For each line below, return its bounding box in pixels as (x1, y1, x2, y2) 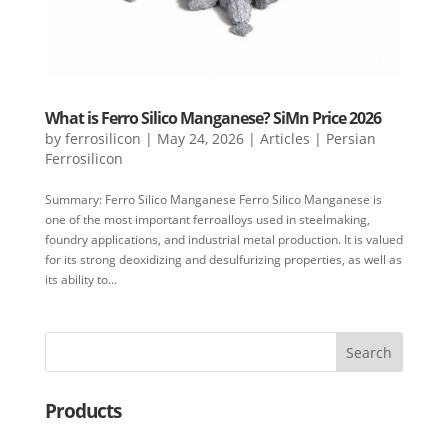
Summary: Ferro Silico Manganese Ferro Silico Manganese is (44, 191, 382, 209)
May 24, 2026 (156, 129, 244, 149)
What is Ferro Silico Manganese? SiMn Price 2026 (44, 107, 381, 130)
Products (44, 398, 121, 425)
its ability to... (44, 271, 117, 289)
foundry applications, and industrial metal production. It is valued (44, 231, 403, 249)
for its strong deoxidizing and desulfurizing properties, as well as (44, 251, 402, 269)
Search (346, 343, 393, 363)
